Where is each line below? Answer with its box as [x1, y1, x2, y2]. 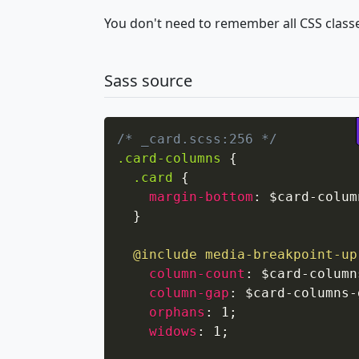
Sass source [104, 70, 192, 91]
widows [149, 324, 197, 339]
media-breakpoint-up [205, 247, 357, 262]
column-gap [149, 285, 229, 301]
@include [133, 247, 197, 262]
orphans [149, 305, 205, 320]
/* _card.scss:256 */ [117, 131, 277, 147]
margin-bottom [149, 189, 253, 204]
